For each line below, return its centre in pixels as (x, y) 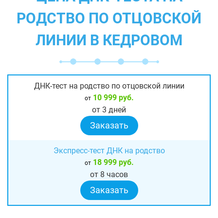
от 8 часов (109, 174)
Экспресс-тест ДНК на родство (109, 150)
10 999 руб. (112, 97)
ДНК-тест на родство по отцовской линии (109, 86)
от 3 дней (109, 109)
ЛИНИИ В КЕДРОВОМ (109, 40)
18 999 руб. (112, 162)
